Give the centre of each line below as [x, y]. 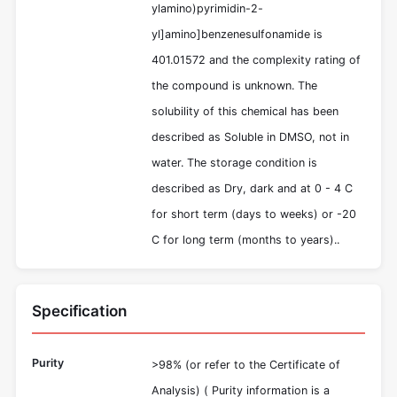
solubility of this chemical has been [245, 112]
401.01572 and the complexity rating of [256, 60]
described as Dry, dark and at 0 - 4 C [252, 189]
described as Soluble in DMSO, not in [250, 137]
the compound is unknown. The [234, 86]
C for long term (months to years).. [245, 240]
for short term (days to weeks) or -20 [254, 214]
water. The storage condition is [234, 163]
